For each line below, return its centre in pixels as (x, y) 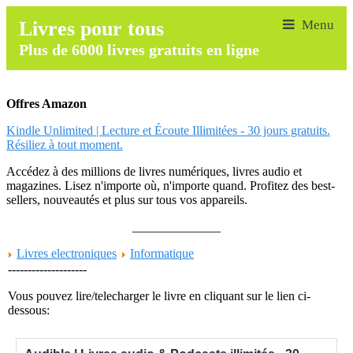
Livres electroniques (67, 253)
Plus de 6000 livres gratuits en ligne (139, 50)
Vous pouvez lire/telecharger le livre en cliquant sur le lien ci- (159, 296)
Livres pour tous (91, 29)
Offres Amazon (46, 104)
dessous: (29, 310)
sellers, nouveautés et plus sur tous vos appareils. (127, 200)
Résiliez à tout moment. (65, 145)
